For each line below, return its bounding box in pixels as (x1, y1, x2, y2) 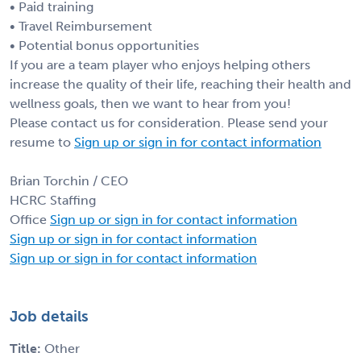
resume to (10, 134, 74, 150)
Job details (10, 306, 89, 326)
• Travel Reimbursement (10, 18, 152, 34)
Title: (10, 340, 44, 356)
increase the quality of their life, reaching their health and (10, 76, 351, 92)
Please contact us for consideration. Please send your (10, 114, 328, 131)
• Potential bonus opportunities (10, 37, 199, 53)
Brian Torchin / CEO (10, 172, 128, 189)
